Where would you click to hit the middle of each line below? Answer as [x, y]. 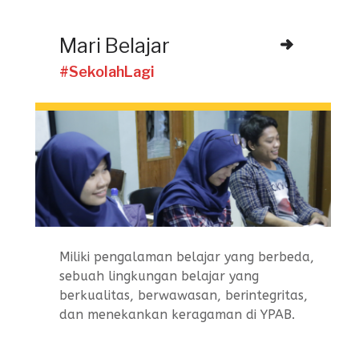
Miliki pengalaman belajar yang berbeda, [187, 256]
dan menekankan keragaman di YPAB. [177, 314]
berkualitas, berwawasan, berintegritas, [184, 295]
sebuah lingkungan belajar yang [159, 276]
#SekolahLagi [107, 72]
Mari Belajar [115, 46]
